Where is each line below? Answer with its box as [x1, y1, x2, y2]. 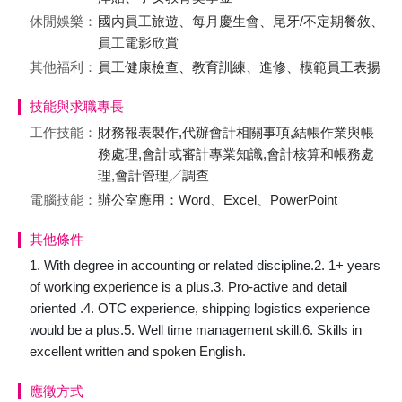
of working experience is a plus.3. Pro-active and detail [30, 279, 347, 294]
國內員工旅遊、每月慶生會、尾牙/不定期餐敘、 [98, 13, 384, 29]
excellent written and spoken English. [30, 344, 246, 359]
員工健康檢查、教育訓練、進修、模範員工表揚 [98, 59, 380, 74]
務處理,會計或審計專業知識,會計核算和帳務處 [98, 146, 374, 162]
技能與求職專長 [30, 99, 124, 114]
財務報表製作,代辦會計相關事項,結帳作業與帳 [98, 125, 374, 140]
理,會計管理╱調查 [98, 168, 209, 183]
